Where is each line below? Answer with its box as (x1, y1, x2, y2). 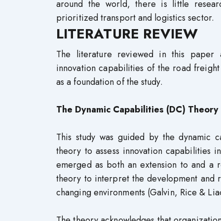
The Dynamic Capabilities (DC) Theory (56, 103, 219, 116)
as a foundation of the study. (56, 75, 163, 88)
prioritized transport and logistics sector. (56, 11, 214, 24)
